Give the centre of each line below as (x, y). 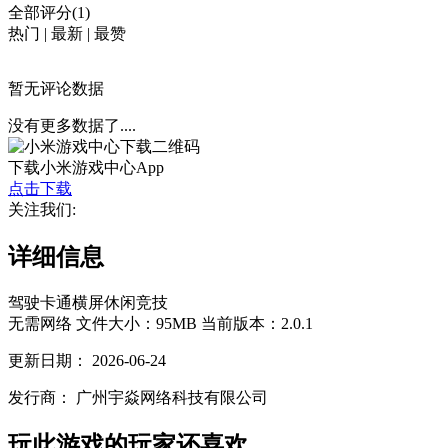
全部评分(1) (49, 12)
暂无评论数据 (56, 88)
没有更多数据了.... (72, 125)
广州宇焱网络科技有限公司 (172, 397)
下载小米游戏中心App (86, 167)
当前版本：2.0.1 (257, 323)
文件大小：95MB (136, 323)
